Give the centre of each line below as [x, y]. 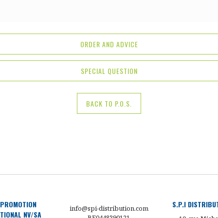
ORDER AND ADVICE [109, 44]
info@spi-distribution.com [109, 208]
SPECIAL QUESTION [109, 71]
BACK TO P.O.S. [109, 103]
